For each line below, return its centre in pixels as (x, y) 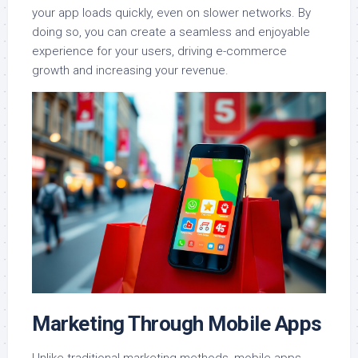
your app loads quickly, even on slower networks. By (171, 13)
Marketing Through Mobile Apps (177, 324)
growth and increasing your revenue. (130, 71)
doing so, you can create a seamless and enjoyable (171, 32)
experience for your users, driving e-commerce (159, 52)
